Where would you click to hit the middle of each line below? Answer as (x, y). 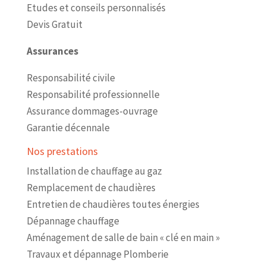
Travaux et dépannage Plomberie (97, 254)
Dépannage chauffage (73, 221)
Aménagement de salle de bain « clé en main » (123, 237)
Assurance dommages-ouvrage (92, 111)
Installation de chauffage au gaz (94, 171)
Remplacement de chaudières (91, 187)
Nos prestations (62, 151)
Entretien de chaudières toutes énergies (113, 204)
